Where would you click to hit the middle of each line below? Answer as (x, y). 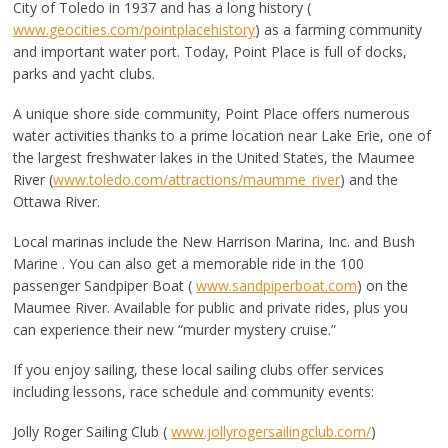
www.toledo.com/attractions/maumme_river (197, 179)
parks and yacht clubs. (84, 73)
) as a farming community (339, 29)
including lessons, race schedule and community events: (194, 391)
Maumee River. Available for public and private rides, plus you (211, 307)
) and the (369, 179)
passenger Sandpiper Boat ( (105, 285)
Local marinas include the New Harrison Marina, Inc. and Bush (214, 241)
